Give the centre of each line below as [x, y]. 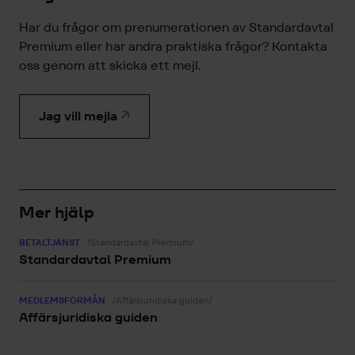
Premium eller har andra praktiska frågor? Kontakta [173, 47]
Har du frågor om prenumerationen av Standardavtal [176, 28]
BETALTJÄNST [50, 243]
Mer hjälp [57, 213]
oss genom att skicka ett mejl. [111, 66]
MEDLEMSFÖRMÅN [62, 301]
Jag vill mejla [78, 116]
